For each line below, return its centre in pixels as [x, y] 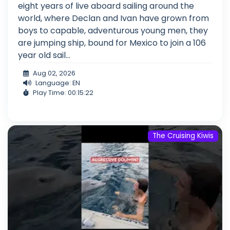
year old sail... [44, 55]
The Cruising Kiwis [183, 136]
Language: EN [58, 83]
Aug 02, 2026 [54, 73]
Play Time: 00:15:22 [63, 93]
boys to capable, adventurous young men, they [113, 31]
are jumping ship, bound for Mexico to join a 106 [112, 43]
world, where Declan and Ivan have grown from [113, 18]
